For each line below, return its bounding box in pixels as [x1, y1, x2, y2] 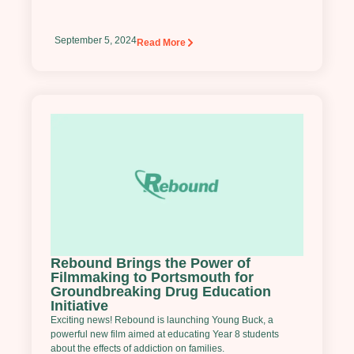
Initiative [51, 298, 108, 314]
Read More [137, 37, 186, 49]
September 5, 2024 [55, 35, 137, 47]
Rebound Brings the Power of [51, 255, 250, 272]
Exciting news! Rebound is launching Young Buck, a [51, 314, 273, 326]
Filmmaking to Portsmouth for [51, 269, 254, 286]
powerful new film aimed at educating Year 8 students [51, 329, 279, 341]
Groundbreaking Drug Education [51, 284, 271, 300]
